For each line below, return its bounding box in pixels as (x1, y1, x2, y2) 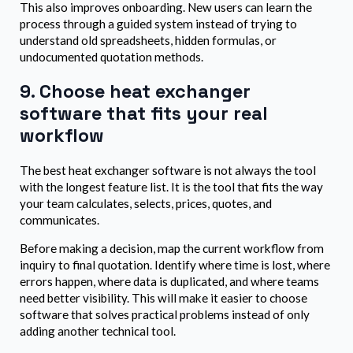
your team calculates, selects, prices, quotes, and (20, 195, 272, 210)
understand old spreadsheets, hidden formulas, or (20, 32, 277, 47)
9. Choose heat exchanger (20, 80, 251, 104)
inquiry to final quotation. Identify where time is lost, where (20, 258, 330, 273)
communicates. (20, 212, 99, 227)
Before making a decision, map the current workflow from (20, 241, 324, 256)
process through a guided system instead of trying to (20, 16, 297, 31)
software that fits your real (20, 102, 268, 126)
